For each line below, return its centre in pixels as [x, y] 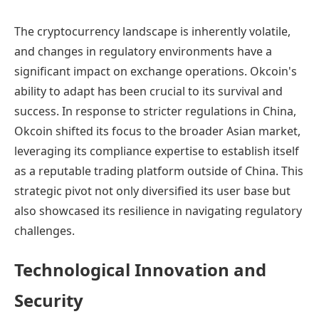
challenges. [45, 230]
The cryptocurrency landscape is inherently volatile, [152, 31]
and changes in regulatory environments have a [143, 51]
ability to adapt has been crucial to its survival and [148, 91]
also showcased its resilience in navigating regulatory [158, 210]
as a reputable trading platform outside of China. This [159, 171]
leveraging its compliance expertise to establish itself [157, 151]
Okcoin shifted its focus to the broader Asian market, [157, 131]
